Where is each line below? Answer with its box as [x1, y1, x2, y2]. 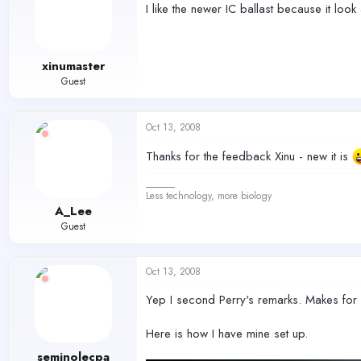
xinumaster [41, 56, 105, 75]
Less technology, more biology [146, 188, 272, 203]
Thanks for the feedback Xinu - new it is [146, 147, 352, 165]
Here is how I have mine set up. [146, 325, 308, 343]
